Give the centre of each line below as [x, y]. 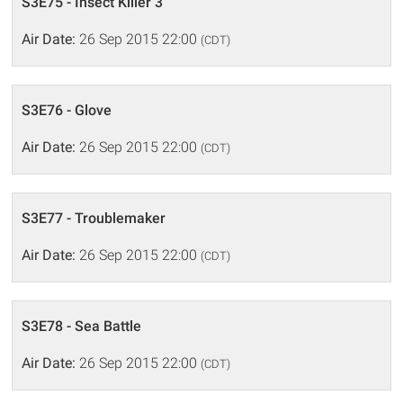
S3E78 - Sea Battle [82, 326]
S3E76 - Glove [67, 110]
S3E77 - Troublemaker [94, 218]
